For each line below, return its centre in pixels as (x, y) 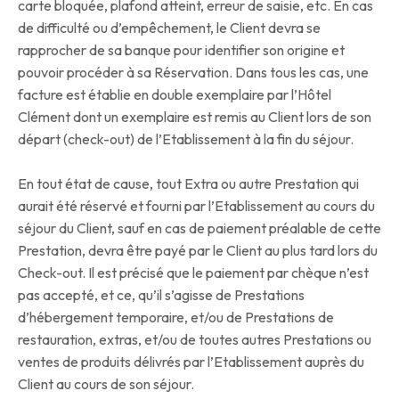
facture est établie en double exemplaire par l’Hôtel (175, 95)
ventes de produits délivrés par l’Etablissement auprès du (191, 362)
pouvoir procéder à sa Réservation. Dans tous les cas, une (193, 73)
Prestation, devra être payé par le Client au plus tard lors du (198, 251)
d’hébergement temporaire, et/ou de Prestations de (176, 318)
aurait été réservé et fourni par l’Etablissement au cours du (196, 206)
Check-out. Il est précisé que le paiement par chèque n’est (193, 273)
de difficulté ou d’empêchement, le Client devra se (169, 28)
